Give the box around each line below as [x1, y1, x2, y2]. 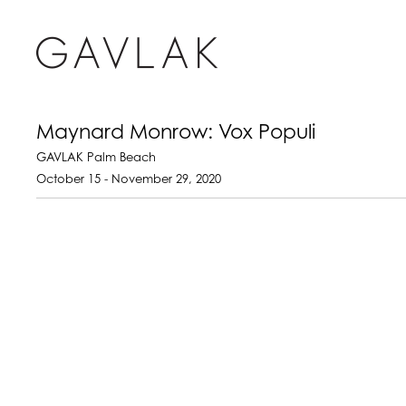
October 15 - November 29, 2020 [36, 174, 221, 186]
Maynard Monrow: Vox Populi [36, 122, 315, 144]
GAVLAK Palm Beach [36, 152, 156, 164]
